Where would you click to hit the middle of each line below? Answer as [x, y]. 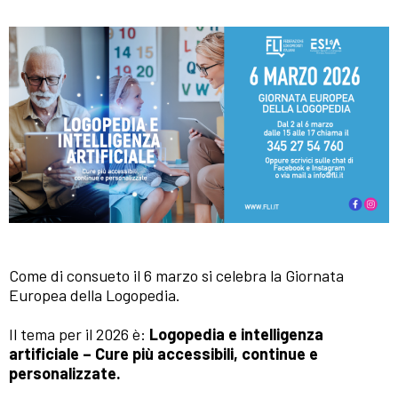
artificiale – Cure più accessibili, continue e [163, 354]
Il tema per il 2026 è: [79, 334]
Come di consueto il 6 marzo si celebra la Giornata [176, 276]
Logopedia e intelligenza [236, 334]
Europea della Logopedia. [95, 295]
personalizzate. [65, 374]
